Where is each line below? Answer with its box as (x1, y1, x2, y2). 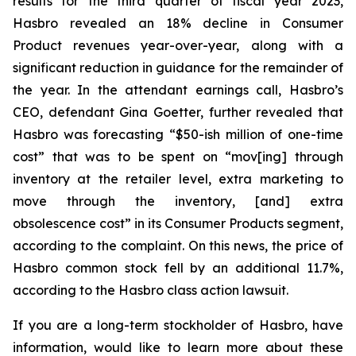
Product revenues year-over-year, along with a (13, 37, 343, 53)
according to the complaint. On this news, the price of (13, 238, 343, 253)
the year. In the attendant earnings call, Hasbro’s (13, 82, 343, 98)
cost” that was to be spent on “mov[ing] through (13, 149, 343, 164)
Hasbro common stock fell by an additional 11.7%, (13, 260, 343, 276)
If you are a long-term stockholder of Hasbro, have (13, 317, 343, 333)
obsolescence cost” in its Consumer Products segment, (13, 215, 343, 231)
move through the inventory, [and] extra (13, 193, 343, 209)
